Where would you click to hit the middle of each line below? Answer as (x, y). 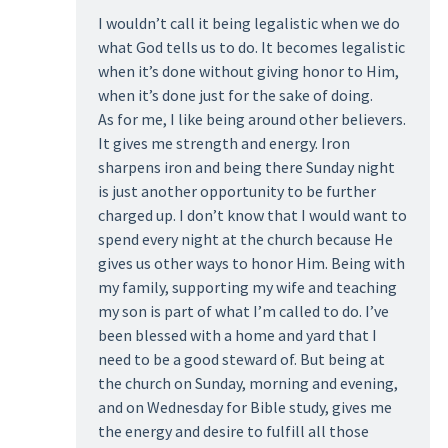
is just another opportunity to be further (236, 191)
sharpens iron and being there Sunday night (246, 167)
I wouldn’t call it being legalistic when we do (248, 23)
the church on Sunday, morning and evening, (247, 383)
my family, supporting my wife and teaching (247, 287)
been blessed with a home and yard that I (237, 335)
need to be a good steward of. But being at (241, 359)
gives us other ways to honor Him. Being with (251, 263)
